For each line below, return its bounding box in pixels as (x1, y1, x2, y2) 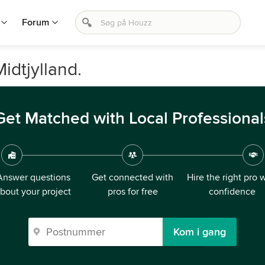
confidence (208, 186, 256, 198)
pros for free (107, 186, 158, 198)
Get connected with (92, 172, 173, 183)
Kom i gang (173, 225, 226, 238)
